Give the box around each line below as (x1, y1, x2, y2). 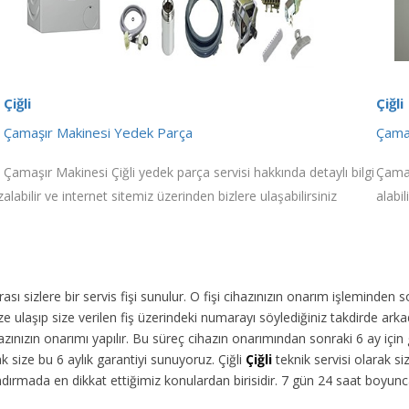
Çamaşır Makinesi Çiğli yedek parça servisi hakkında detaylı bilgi (4, 163, 374, 181)
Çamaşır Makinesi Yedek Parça (4, 122, 193, 142)
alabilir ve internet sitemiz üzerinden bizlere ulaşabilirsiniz (4, 186, 337, 204)
